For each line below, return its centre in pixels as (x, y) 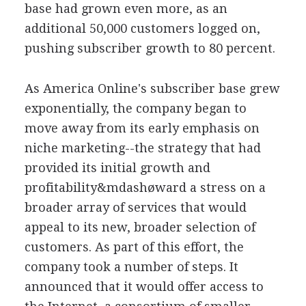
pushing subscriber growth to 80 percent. (150, 48)
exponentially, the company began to (135, 108)
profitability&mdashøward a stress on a (145, 187)
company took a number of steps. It (131, 266)
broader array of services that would (135, 207)
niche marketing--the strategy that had (142, 148)
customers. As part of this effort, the (134, 247)
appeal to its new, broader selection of (140, 227)
